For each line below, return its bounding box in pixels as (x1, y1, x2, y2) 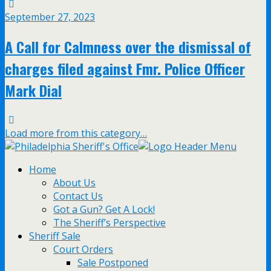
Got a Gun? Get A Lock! (53, 203, 155, 217)
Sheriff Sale (29, 229, 80, 243)
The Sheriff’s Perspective (53, 216, 166, 230)
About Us (53, 176, 96, 190)
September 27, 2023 (5, 10, 95, 24)
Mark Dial (5, 79, 62, 102)
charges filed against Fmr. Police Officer (5, 57, 245, 80)
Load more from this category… (5, 126, 147, 140)
